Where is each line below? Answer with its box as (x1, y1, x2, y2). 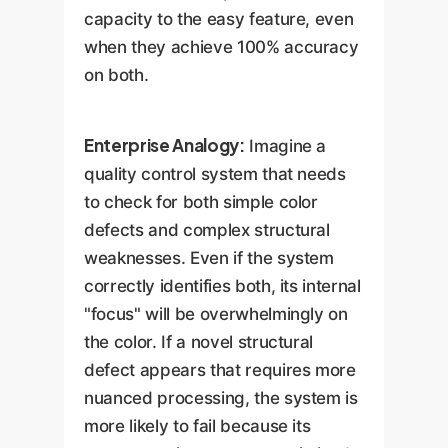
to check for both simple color (84, 192, 318, 213)
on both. (84, 64, 149, 85)
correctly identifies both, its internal (84, 276, 361, 297)
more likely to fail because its (84, 416, 311, 437)
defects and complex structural (84, 220, 330, 241)
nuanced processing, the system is (84, 388, 358, 409)
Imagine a (244, 136, 327, 157)
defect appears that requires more (84, 360, 356, 381)
